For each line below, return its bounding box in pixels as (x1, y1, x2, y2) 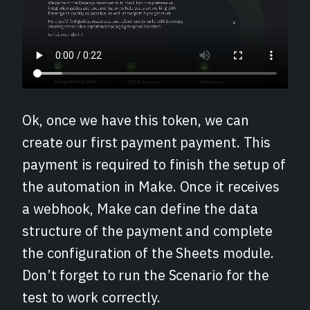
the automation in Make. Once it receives (22, 176, 280, 196)
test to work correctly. (22, 287, 161, 307)
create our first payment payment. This (22, 132, 271, 152)
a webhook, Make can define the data (22, 199, 258, 218)
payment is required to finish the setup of (22, 154, 286, 174)
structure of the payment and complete (22, 221, 273, 240)
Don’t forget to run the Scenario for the (22, 265, 269, 284)
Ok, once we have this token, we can (22, 110, 249, 129)
